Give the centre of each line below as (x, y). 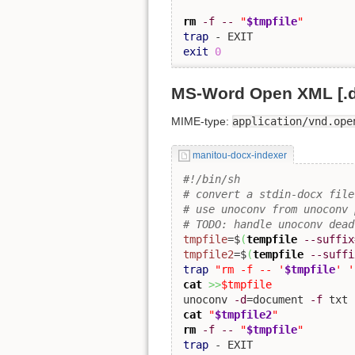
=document (278, 300)
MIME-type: (202, 122)
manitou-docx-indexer (239, 155)
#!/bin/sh (212, 179)
